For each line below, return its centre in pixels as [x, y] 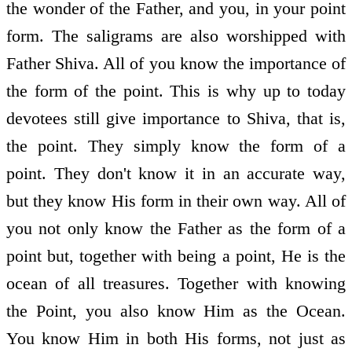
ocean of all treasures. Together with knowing [176, 284]
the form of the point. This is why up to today [176, 91]
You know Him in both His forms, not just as [176, 339]
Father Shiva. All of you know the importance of [176, 64]
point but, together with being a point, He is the [176, 256]
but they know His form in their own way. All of [176, 201]
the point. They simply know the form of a [176, 146]
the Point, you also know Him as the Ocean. [176, 311]
